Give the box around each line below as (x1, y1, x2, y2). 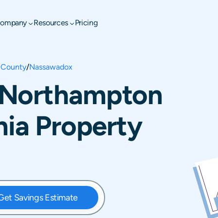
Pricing (74, 18, 98, 27)
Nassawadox (29, 62, 73, 72)
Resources (34, 18, 68, 27)
